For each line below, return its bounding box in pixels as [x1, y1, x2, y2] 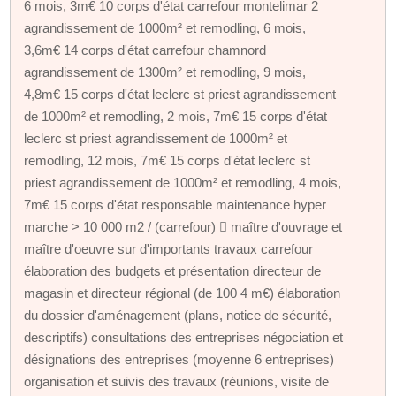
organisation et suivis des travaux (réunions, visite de [24, 373, 330, 389]
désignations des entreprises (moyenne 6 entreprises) [24, 351, 335, 367]
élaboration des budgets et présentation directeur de [24, 263, 322, 278]
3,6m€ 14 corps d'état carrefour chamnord [24, 42, 267, 57]
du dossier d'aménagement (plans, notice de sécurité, [24, 307, 332, 323]
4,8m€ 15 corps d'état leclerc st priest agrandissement [24, 86, 337, 102]
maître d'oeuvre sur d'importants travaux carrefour [24, 240, 314, 256]
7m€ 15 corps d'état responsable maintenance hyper [24, 196, 327, 212]
